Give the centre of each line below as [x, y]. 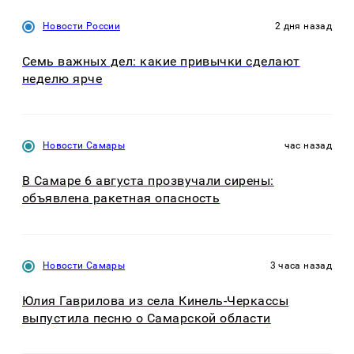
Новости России [82, 26]
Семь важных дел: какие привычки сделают [161, 61]
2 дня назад [303, 26]
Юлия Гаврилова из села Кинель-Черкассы [156, 300]
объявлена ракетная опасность [121, 198]
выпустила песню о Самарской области [147, 318]
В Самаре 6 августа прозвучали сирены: [148, 181]
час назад [308, 146]
